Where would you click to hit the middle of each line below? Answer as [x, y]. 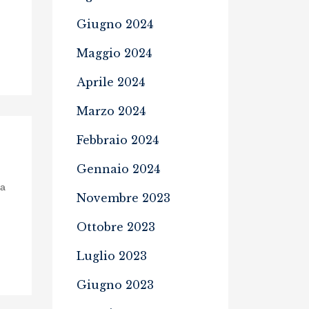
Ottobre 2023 [116, 227]
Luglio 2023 [112, 256]
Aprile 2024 [111, 82]
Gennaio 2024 [118, 169]
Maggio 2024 [114, 53]
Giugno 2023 [115, 285]
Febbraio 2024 [118, 140]
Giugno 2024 [115, 24]
